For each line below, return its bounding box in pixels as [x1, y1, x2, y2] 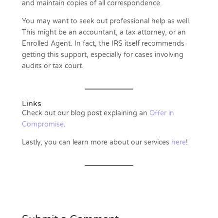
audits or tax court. [21, 62, 84, 71]
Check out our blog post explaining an [21, 109, 149, 118]
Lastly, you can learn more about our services [21, 138, 171, 147]
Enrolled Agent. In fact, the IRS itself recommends [21, 39, 184, 48]
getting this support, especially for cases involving [21, 51, 183, 59]
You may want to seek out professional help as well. [21, 17, 191, 26]
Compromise [21, 120, 64, 129]
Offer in [149, 109, 174, 118]
